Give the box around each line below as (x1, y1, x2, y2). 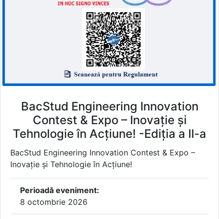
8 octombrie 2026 (20, 197, 88, 207)
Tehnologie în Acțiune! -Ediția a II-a (13, 127, 206, 141)
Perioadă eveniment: (20, 185, 99, 196)
